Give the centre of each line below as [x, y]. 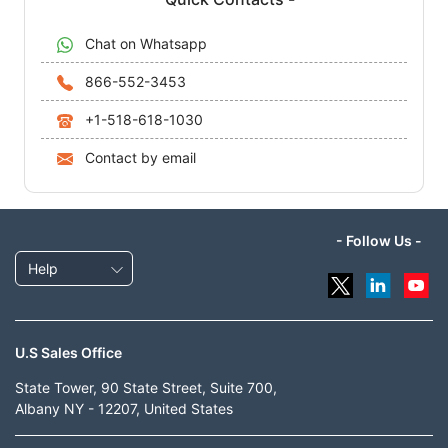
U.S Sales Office [68, 352]
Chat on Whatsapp [146, 43]
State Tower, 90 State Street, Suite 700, [146, 387]
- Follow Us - [378, 240]
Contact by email [140, 157]
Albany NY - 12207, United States [124, 408]
